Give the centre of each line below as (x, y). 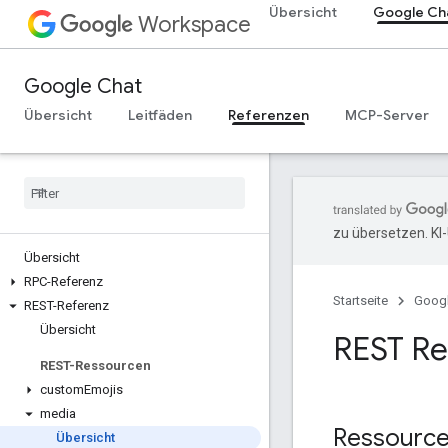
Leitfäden (160, 115)
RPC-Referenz (63, 281)
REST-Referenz (66, 305)
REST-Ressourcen (95, 365)
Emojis (103, 389)
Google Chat (83, 86)
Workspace (194, 24)
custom (62, 389)
